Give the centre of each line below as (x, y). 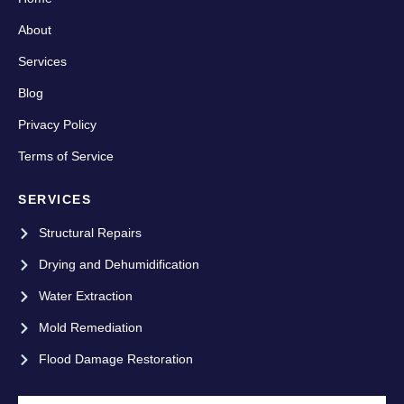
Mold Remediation (90, 328)
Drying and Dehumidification (119, 265)
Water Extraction (85, 296)
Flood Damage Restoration (115, 359)
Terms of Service (66, 156)
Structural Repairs (90, 233)
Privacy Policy (57, 125)
